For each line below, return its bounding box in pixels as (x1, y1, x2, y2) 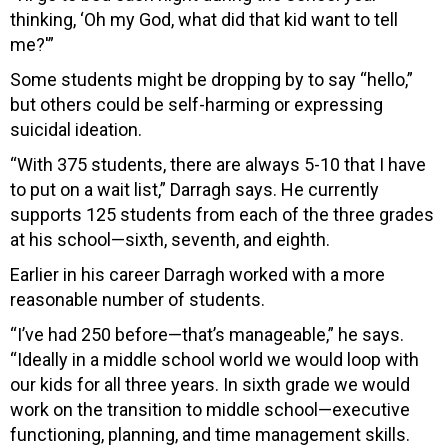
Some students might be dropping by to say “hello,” (10, 68, 413, 90)
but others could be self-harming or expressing (10, 93, 383, 115)
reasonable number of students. (10, 288, 265, 310)
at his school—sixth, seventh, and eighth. (10, 228, 330, 250)
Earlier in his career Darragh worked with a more (10, 263, 385, 285)
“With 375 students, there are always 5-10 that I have (10, 153, 426, 175)
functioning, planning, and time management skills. (10, 423, 410, 445)
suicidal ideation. (10, 118, 142, 140)
